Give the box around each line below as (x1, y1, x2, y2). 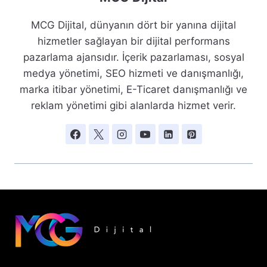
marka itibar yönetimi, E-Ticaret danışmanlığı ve (20, 83, 247, 96)
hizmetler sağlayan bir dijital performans (37, 35, 230, 48)
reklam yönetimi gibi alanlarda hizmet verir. (31, 100, 236, 112)
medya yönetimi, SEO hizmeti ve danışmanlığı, (23, 67, 244, 80)
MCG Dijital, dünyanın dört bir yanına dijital (31, 19, 236, 32)
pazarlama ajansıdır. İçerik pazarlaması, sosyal (23, 51, 244, 64)
